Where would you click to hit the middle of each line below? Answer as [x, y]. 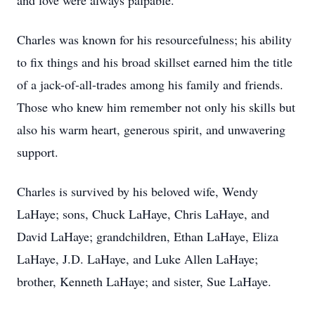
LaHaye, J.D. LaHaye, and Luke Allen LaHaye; [137, 259]
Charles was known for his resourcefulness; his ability [154, 39]
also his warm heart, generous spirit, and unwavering [151, 129]
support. [38, 152]
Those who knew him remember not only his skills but [156, 107]
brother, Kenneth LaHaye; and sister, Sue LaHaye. [144, 281]
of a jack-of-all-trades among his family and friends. [150, 84]
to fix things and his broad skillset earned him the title [155, 62]
